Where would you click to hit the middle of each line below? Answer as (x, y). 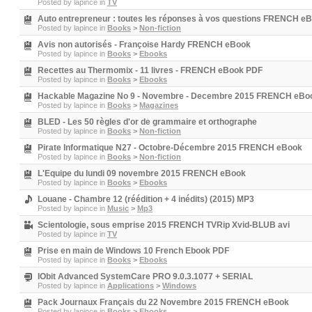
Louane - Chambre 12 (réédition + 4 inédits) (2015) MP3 (146, 199)
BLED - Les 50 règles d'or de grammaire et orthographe (147, 122)
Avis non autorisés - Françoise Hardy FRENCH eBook (144, 45)
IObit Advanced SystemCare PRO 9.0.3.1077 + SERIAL (145, 276)
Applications (131, 286)
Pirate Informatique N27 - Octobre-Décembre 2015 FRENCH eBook (170, 148)
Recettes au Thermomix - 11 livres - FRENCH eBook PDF (150, 70)
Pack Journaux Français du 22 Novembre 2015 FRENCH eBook (163, 302)
